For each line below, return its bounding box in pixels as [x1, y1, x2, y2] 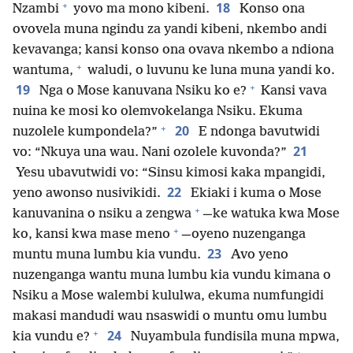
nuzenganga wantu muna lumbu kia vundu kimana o [13, 268, 331, 284]
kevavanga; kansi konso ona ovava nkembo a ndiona [13, 43, 334, 58]
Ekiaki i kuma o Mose [188, 186, 321, 202]
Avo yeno [228, 247, 288, 263]
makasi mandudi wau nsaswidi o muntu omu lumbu [13, 309, 327, 325]
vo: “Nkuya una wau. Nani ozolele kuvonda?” [13, 145, 287, 161]
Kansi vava [258, 84, 327, 99]
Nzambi [13, 2, 59, 17]
